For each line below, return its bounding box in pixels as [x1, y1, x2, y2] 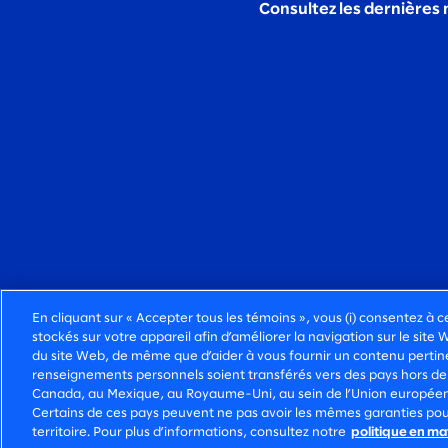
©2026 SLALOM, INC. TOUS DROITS [48, 388, 331, 401]
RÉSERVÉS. [48, 410, 135, 423]
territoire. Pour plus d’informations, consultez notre [32, 426, 346, 439]
